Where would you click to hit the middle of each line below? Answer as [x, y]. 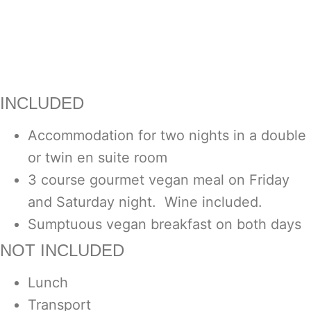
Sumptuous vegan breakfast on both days [165, 225]
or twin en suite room [98, 158]
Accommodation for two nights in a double [167, 136]
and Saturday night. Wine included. [145, 202]
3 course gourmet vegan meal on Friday [159, 180]
